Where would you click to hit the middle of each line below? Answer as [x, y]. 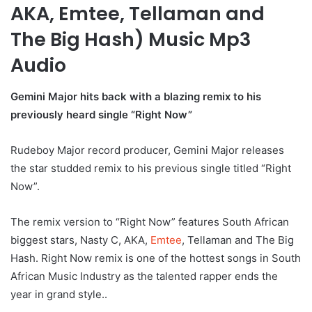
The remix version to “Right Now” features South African [150, 221]
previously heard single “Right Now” [103, 114]
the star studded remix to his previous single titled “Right [151, 168]
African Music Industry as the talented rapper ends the [144, 276]
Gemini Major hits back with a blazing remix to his [136, 96]
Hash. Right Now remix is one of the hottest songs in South [156, 258]
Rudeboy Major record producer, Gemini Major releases [147, 150]
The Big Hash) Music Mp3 [131, 40]
